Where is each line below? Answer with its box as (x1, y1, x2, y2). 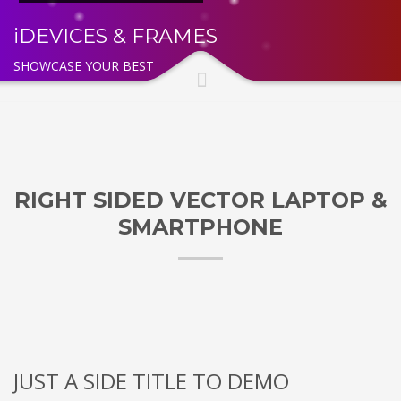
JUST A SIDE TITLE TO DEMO (13, 365, 289, 396)
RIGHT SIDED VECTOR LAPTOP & (13, 186, 388, 213)
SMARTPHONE (118, 213, 283, 240)
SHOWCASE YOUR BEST (13, 56, 154, 74)
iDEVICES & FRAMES (13, 23, 218, 48)
